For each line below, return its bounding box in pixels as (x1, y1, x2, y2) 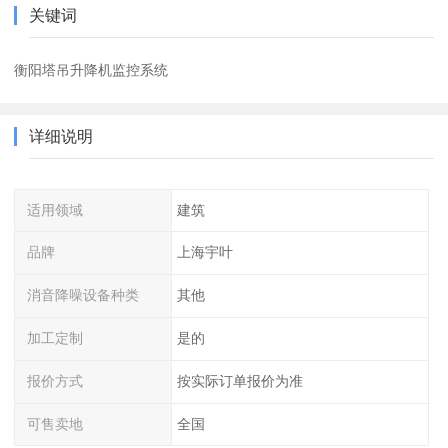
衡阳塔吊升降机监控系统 (14, 61, 169, 78)
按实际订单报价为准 (176, 372, 303, 389)
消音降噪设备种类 (27, 287, 140, 304)
